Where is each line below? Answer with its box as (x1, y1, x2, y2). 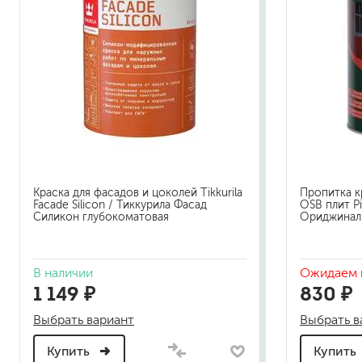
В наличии (33, 266, 93, 280)
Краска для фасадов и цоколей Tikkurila (33, 187, 242, 200)
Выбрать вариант (33, 313, 134, 327)
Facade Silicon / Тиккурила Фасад (33, 199, 207, 212)
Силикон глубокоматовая (33, 211, 169, 224)
